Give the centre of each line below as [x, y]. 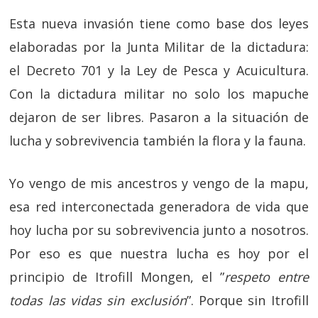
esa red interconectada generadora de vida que [159, 207]
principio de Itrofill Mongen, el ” [117, 277]
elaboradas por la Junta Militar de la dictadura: [159, 47]
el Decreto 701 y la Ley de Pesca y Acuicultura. [159, 70]
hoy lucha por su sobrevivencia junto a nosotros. [159, 230]
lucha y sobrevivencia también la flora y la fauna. [158, 141]
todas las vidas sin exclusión [98, 300]
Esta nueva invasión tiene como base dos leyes [159, 23]
